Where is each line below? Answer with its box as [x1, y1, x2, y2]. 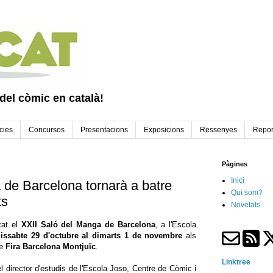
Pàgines [222, 160, 247, 168]
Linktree [222, 258, 250, 267]
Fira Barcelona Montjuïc [5, 242, 96, 252]
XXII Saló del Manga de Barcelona [21, 220, 155, 230]
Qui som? [231, 188, 263, 197]
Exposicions [144, 126, 184, 135]
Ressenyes [200, 126, 237, 135]
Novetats [231, 200, 260, 210]
